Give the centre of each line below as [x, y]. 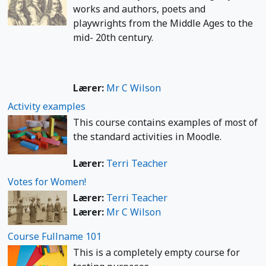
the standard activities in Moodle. [147, 136]
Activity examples [47, 106]
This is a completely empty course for [156, 253]
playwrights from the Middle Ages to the [163, 23]
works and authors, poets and [139, 9]
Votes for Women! [47, 181]
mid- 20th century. [113, 37]
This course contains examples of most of [165, 122]
